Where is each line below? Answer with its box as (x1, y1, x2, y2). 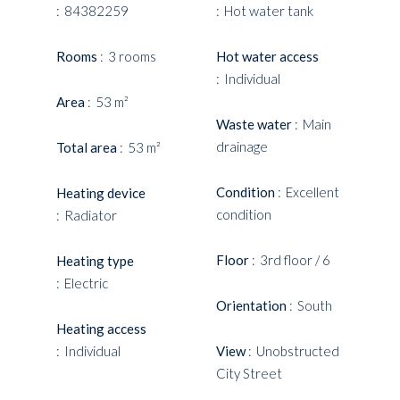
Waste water (215, 116, 295, 132)
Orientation (215, 297, 289, 313)
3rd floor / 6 (259, 252, 330, 268)
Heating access (56, 321, 146, 337)
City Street (215, 365, 282, 381)
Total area (56, 139, 120, 155)
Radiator (64, 207, 117, 223)
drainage (215, 138, 268, 154)
